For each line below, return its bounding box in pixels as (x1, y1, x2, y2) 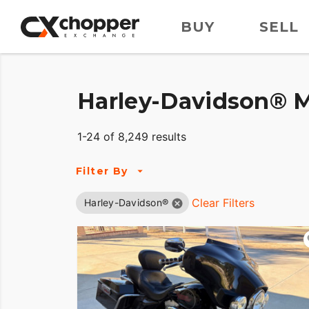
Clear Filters (192, 196, 255, 210)
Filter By (76, 164, 128, 177)
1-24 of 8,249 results (77, 130, 186, 144)
